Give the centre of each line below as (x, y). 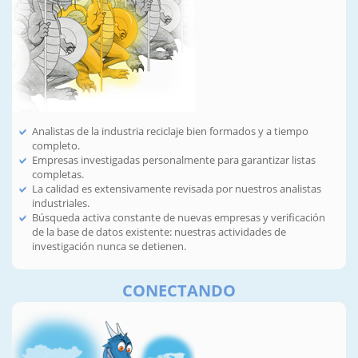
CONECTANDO (179, 290)
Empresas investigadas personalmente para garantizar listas (174, 160)
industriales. (61, 203)
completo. (56, 146)
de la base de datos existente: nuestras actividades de (159, 232)
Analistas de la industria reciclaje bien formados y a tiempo (170, 131)
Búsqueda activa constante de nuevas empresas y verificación (179, 218)
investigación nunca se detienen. (109, 247)
